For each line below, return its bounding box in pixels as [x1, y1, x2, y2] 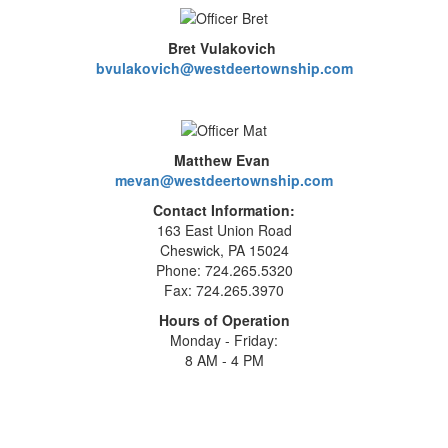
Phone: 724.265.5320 [155, 260, 293, 281]
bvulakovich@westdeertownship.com [95, 57, 353, 78]
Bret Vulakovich [168, 37, 280, 58]
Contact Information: [153, 200, 295, 221]
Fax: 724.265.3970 [164, 280, 284, 301]
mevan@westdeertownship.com [115, 170, 333, 191]
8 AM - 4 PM [184, 350, 264, 371]
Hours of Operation [158, 310, 290, 331]
